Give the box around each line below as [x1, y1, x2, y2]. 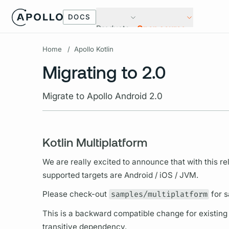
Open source [137, 24, 186, 34]
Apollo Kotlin [74, 45, 113, 54]
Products [96, 24, 129, 34]
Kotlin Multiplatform [42, 134, 147, 149]
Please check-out [42, 189, 109, 199]
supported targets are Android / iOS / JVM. [42, 170, 198, 180]
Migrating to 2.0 [42, 61, 166, 82]
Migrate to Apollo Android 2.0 [42, 90, 163, 101]
